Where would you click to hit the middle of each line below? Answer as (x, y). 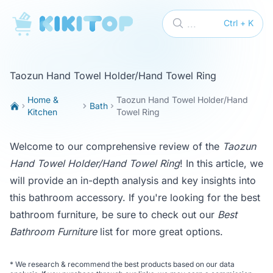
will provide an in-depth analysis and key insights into (133, 180)
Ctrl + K (239, 23)
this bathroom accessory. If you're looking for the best (135, 197)
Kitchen (43, 112)
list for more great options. (160, 232)
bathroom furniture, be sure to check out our (114, 214)
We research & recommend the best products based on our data (124, 264)
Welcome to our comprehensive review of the (116, 146)
